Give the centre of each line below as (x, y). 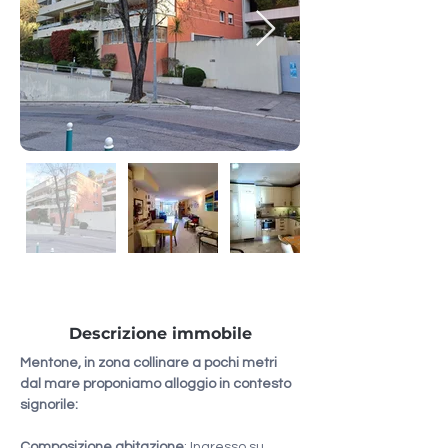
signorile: (49, 405)
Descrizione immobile (160, 333)
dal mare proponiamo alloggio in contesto (157, 384)
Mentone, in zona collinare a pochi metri (150, 363)
